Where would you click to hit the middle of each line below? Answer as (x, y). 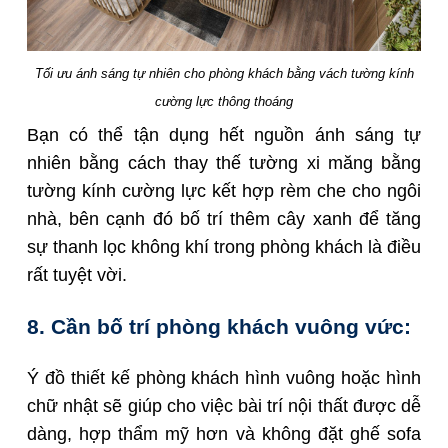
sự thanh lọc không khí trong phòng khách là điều (224, 246)
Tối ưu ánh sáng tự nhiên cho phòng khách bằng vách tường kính (224, 73)
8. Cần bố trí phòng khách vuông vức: (219, 326)
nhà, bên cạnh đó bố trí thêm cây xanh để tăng (224, 218)
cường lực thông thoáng (224, 101)
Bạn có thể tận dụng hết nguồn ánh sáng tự (224, 134)
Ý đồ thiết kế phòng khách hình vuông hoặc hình (224, 377)
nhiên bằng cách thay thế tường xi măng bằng (224, 162)
